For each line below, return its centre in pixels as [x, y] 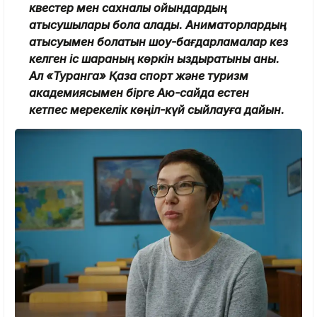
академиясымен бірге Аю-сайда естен [139, 92]
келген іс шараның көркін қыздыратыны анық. [154, 58]
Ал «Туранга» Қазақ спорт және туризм [139, 75]
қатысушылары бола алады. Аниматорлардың [158, 24]
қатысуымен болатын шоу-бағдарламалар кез [158, 41]
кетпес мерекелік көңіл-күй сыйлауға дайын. [157, 109]
